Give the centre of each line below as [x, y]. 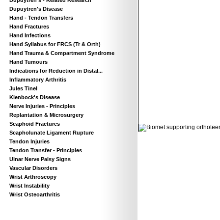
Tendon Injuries [29, 141]
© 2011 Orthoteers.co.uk [175, 119]
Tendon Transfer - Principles [46, 150]
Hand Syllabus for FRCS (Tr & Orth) [55, 44]
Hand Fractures [29, 27]
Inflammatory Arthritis [38, 80]
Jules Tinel [23, 88]
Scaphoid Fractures [35, 124]
